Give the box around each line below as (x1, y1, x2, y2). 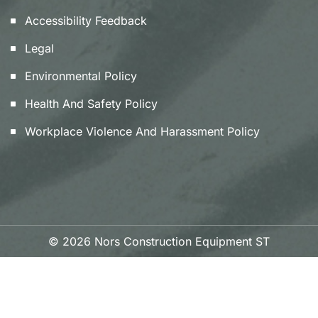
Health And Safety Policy (25, 97, 158, 111)
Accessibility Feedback (25, 13, 147, 28)
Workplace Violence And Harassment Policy (25, 124, 260, 139)
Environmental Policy (25, 69, 137, 84)
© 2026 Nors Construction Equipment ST (48, 234, 270, 249)
